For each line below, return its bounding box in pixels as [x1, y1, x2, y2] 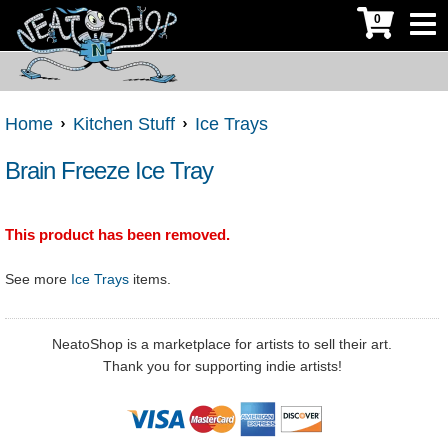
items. [129, 271, 171, 288]
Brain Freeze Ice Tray [5, 157, 213, 185]
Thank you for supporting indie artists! [102, 358, 342, 375]
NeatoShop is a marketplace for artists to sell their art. [52, 336, 392, 353]
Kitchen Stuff [73, 114, 175, 135]
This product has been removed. [5, 226, 230, 244]
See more [5, 271, 71, 288]
